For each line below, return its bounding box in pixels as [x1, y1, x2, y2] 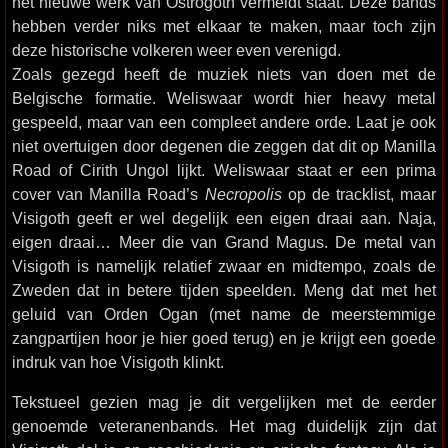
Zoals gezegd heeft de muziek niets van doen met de [12, 65, 436, 83]
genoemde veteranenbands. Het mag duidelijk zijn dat [12, 417, 436, 435]
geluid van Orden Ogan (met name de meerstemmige [12, 305, 436, 323]
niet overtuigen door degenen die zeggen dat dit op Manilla [12, 137, 436, 155]
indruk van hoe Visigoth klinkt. [12, 353, 224, 371]
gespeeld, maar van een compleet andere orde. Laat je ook [12, 113, 436, 131]
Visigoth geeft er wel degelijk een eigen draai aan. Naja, [12, 209, 436, 227]
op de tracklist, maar [281, 185, 436, 203]
